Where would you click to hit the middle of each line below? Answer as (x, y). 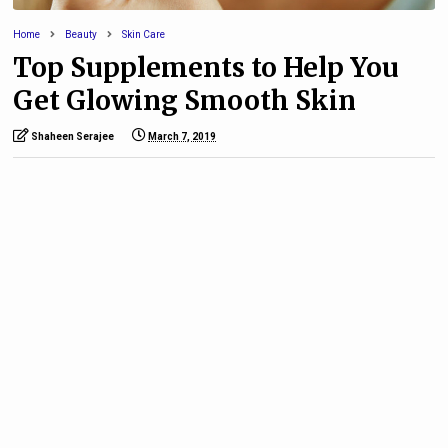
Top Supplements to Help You (206, 68)
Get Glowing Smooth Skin (185, 101)
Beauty (81, 35)
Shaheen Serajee (73, 137)
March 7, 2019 (182, 137)
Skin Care (144, 35)
